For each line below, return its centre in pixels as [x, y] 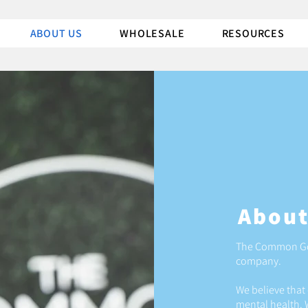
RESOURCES [253, 33]
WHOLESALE [152, 33]
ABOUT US [56, 33]
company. [261, 261]
